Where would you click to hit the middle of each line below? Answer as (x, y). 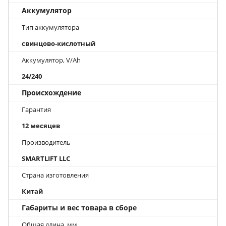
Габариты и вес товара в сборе (79, 207)
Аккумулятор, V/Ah (51, 60)
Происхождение (51, 92)
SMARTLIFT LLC (46, 158)
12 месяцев (41, 125)
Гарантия (36, 109)
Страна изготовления (55, 175)
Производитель (46, 142)
